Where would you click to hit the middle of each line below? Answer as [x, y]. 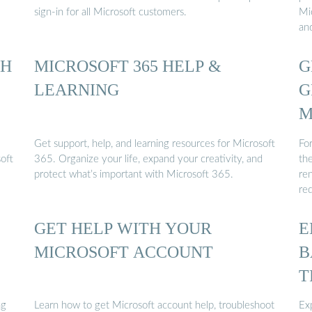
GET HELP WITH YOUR [123, 228]
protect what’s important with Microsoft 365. [134, 174]
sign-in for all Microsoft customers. [110, 12]
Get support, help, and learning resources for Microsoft [155, 143]
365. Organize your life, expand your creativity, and [148, 159]
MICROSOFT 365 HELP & [128, 66]
